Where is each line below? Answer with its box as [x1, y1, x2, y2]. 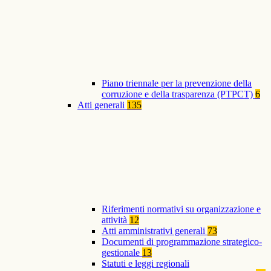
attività [102, 215, 129, 226]
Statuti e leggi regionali [102, 258, 189, 269]
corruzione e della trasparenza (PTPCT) [102, 89, 255, 100]
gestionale [102, 247, 142, 258]
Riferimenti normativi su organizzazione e [102, 204, 261, 215]
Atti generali [77, 100, 127, 111]
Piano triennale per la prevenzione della [102, 78, 252, 89]
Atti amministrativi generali [102, 226, 207, 237]
